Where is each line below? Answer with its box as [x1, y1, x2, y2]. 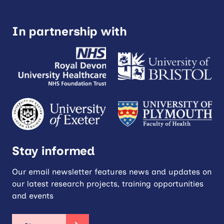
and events [12, 190, 53, 200]
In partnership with [12, 23, 127, 38]
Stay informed [12, 143, 95, 158]
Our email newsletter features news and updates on [12, 166, 211, 176]
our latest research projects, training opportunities [12, 178, 203, 188]
